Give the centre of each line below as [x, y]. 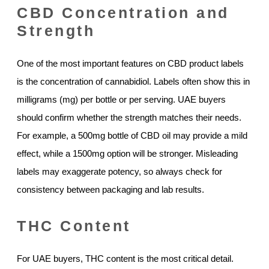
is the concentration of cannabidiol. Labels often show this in [133, 81]
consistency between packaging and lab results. [110, 189]
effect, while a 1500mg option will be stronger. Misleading [127, 153]
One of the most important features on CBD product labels [130, 63]
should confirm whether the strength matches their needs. [129, 117]
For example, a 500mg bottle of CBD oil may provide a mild [132, 135]
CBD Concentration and [123, 12]
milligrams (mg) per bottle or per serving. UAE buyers [121, 99]
